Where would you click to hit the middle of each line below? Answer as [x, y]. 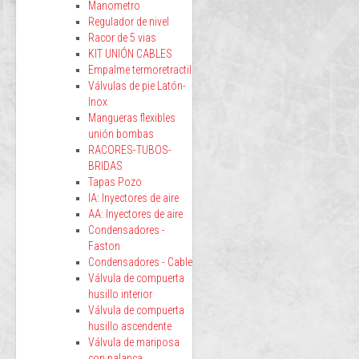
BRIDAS [105, 166]
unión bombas [121, 134]
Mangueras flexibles [132, 118]
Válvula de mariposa [134, 342]
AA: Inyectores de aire [135, 214]
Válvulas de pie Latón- [137, 86]
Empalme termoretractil [140, 70]
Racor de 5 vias [122, 38]
